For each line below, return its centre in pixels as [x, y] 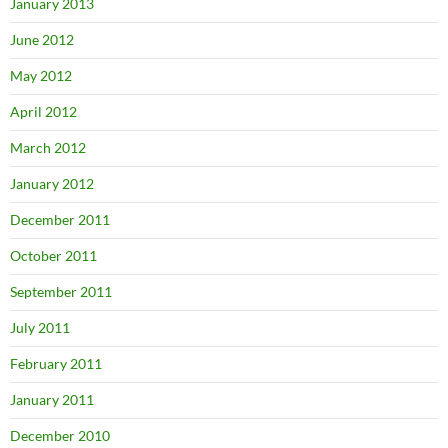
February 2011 [56, 363]
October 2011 [53, 255]
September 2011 [61, 291]
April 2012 [43, 111]
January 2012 [52, 183]
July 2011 [40, 327]
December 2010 [60, 435]
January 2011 [52, 399]
